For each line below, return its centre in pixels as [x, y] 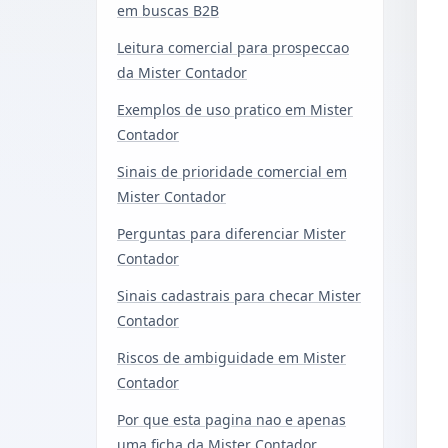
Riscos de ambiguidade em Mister [231, 357]
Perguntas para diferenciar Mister [231, 233]
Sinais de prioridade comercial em [232, 171]
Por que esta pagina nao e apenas [231, 419]
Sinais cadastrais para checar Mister [239, 295]
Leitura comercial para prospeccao [233, 47]
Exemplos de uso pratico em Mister [235, 109]
